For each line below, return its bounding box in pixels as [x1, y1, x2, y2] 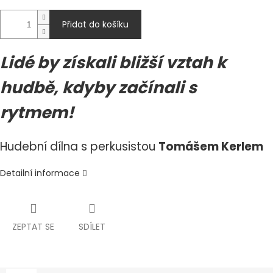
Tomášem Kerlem [158, 138, 266, 155]
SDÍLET [79, 221, 105, 233]
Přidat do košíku [62, 18, 129, 31]
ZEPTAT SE [12, 221, 54, 233]
